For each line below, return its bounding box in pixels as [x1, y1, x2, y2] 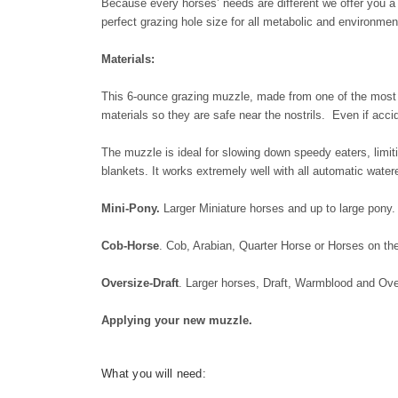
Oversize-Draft [101, 275, 179, 290]
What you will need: [101, 366, 206, 380]
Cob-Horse [101, 238, 159, 252]
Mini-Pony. [101, 201, 160, 215]
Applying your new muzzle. [101, 313, 252, 327]
